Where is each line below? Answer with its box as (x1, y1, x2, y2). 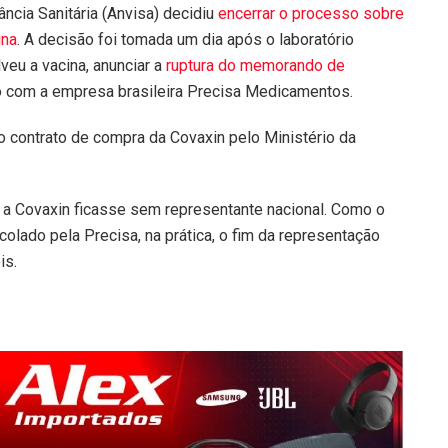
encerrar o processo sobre (218, 3, 404, 23)
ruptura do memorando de (166, 55, 345, 75)
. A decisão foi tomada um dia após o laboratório (17, 29, 354, 49)
